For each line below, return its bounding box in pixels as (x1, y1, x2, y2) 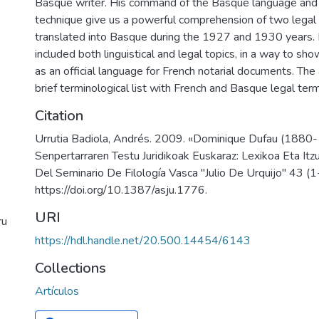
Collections (35, 258, 106, 278)
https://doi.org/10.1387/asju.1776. (35, 182, 207, 198)
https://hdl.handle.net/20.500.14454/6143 (35, 233, 251, 249)
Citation (35, 106, 83, 125)
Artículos (35, 283, 79, 299)
